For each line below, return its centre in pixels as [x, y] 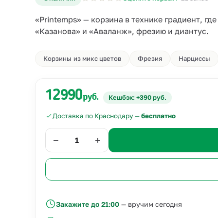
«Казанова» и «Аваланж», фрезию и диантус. [122, 31]
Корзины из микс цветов [82, 58]
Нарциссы [194, 58]
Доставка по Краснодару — [97, 116]
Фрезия [150, 58]
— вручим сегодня [151, 204]
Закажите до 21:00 [88, 204]
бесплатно [158, 116]
